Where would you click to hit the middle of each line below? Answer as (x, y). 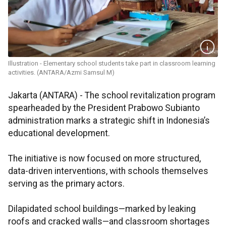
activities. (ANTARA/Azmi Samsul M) (61, 73)
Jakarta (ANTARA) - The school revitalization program (112, 96)
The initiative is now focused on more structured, (104, 159)
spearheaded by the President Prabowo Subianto (104, 108)
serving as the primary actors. (66, 184)
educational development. (59, 133)
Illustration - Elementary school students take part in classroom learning (112, 64)
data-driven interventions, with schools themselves (108, 171)
